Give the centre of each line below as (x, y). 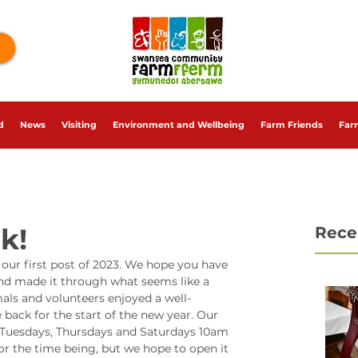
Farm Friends (292, 125)
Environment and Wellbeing (179, 125)
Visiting (79, 125)
